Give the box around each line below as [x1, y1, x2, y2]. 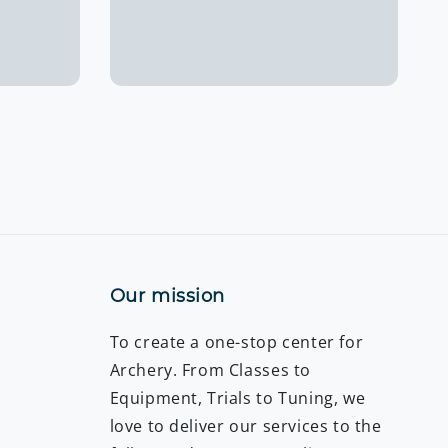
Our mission [109, 285, 226, 308]
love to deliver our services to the [109, 415, 382, 438]
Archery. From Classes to [109, 359, 311, 382]
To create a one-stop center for [109, 331, 364, 354]
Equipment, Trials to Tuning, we [109, 387, 366, 410]
